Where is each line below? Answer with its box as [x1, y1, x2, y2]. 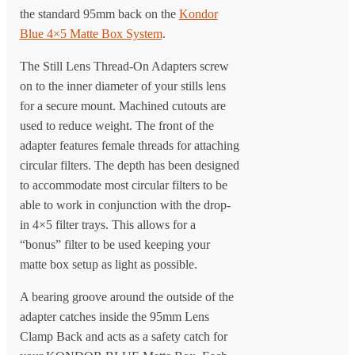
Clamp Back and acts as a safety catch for [19, 329, 227, 343]
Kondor [178, 6, 218, 21]
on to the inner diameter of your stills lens [19, 78, 226, 93]
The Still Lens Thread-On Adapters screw [19, 59, 229, 73]
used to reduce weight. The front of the [19, 118, 214, 132]
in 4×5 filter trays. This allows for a [19, 217, 196, 231]
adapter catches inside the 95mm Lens [19, 309, 209, 323]
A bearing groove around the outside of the [19, 289, 234, 303]
